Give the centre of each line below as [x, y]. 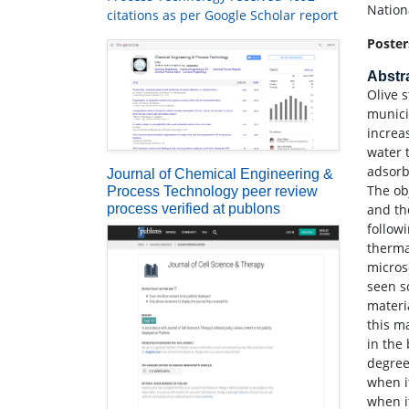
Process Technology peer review [212, 192]
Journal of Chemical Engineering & [220, 174]
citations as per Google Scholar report [222, 16]
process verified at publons [194, 209]
